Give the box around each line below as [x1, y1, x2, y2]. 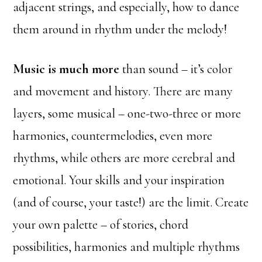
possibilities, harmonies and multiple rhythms [13, 239, 240, 255]
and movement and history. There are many [13, 84, 233, 99]
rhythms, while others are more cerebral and [13, 150, 236, 166]
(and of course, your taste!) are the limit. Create [13, 195, 249, 211]
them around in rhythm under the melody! [13, 22, 227, 37]
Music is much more [13, 61, 120, 77]
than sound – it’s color [119, 61, 233, 77]
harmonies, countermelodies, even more [13, 128, 213, 144]
